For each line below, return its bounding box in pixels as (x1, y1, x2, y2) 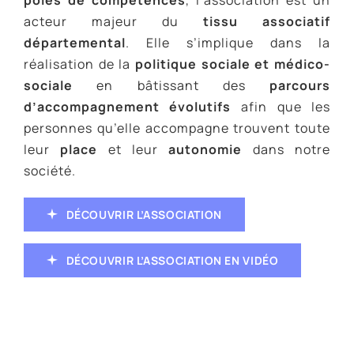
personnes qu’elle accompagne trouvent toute (23, 119, 331, 137)
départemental (23, 33, 126, 51)
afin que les (231, 97, 331, 115)
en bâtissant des (72, 76, 270, 94)
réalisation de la (23, 55, 135, 73)
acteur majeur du (23, 12, 204, 30)
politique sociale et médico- (135, 55, 331, 73)
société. (23, 161, 76, 179)
